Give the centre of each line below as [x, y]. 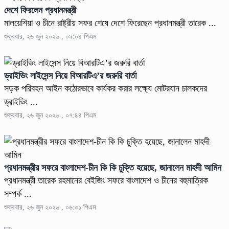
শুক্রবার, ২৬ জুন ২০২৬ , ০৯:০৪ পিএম [50, 37]
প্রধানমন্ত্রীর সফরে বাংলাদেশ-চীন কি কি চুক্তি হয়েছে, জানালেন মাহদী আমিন [113, 168]
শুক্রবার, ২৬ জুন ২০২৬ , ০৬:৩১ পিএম [50, 208]
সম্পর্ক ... [18, 194]
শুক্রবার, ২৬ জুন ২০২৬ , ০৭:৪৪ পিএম [50, 116]
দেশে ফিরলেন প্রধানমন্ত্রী [40, 10]
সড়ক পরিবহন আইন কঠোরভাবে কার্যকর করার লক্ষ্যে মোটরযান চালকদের [106, 89]
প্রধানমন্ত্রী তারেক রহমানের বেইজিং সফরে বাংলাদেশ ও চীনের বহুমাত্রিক [106, 181]
